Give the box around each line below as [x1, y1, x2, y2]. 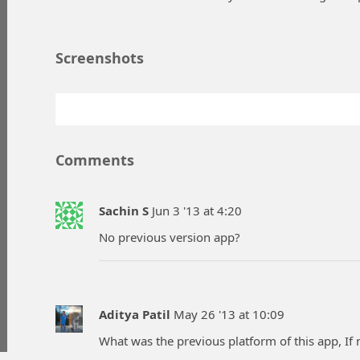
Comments [55, 150, 134, 170]
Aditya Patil [99, 306, 170, 323]
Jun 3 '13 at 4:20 [152, 202, 242, 219]
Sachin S [99, 202, 149, 219]
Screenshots [55, 48, 144, 68]
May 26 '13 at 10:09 [174, 306, 284, 323]
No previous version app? [99, 228, 240, 245]
